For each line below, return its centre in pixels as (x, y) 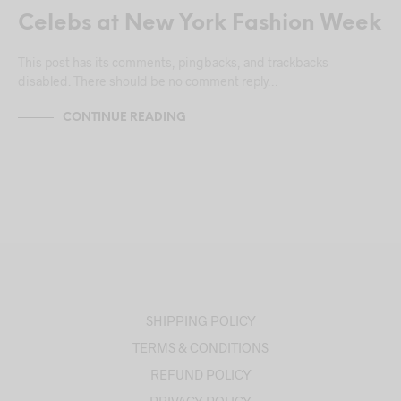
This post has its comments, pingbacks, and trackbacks (173, 63)
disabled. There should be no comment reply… (148, 81)
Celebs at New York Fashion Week (200, 24)
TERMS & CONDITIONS (200, 348)
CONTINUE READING (124, 117)
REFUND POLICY (200, 375)
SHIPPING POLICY (200, 321)
